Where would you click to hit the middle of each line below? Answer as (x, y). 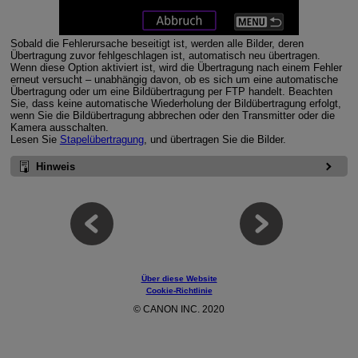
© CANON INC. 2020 (179, 310)
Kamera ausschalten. (59, 127)
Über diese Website (179, 278)
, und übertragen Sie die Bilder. (215, 139)
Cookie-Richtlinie (179, 290)
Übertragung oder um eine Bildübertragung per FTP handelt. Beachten (171, 91)
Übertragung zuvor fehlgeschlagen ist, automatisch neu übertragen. (165, 55)
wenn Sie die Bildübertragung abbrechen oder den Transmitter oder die (172, 115)
